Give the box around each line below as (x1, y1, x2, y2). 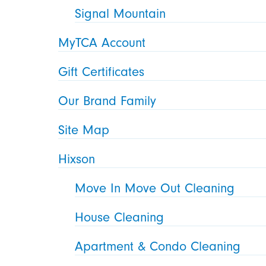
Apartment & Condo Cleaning (75, 238, 241, 254)
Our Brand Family (58, 93, 157, 109)
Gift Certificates (58, 64, 145, 80)
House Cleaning (75, 209, 164, 225)
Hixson (58, 151, 96, 167)
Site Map (58, 122, 110, 138)
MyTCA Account (58, 35, 146, 51)
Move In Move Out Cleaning (75, 180, 235, 196)
